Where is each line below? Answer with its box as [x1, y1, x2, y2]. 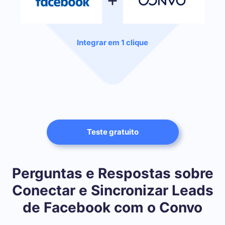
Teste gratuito [86, 127, 139, 137]
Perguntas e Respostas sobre [12, 164, 213, 182]
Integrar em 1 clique [77, 38, 148, 48]
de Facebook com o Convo [23, 198, 202, 216]
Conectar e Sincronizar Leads [12, 181, 213, 199]
